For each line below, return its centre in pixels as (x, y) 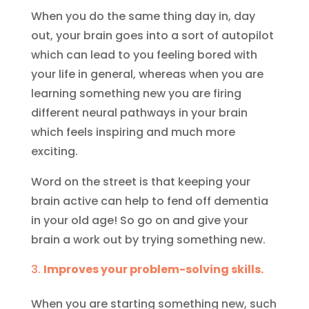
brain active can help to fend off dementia (149, 201)
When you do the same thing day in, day (143, 16)
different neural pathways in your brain (139, 113)
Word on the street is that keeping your (140, 182)
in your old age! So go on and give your (139, 220)
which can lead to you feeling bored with (144, 55)
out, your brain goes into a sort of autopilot (152, 36)
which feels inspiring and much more (133, 132)
